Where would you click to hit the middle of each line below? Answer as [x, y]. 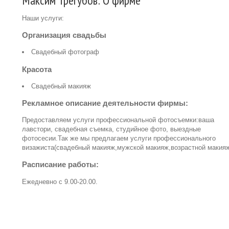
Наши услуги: [43, 18]
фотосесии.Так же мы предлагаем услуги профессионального [119, 139]
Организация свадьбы [64, 35]
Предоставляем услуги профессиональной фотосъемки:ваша [118, 120]
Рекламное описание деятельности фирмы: [105, 103]
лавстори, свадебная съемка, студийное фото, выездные [111, 129]
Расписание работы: [60, 165]
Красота [37, 69]
